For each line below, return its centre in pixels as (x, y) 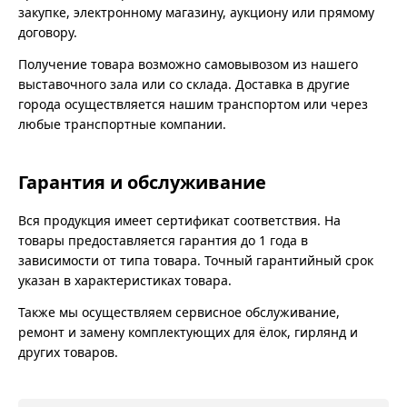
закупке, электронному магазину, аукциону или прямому (196, 12)
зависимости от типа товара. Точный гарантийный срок (196, 260)
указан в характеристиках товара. (125, 280)
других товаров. (68, 352)
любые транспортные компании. (122, 124)
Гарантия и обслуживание (142, 182)
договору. (48, 32)
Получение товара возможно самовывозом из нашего (188, 64)
